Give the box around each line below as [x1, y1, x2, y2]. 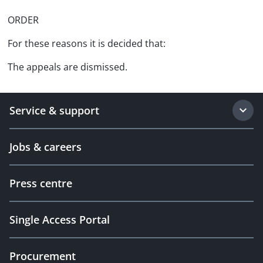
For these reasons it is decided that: [8, 37, 166, 50]
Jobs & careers [9, 140, 82, 154]
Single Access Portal [9, 213, 110, 227]
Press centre [9, 176, 72, 190]
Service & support [9, 103, 99, 117]
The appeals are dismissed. [8, 60, 127, 73]
